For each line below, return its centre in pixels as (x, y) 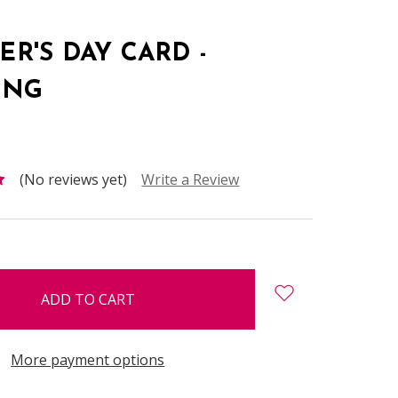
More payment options (88, 359)
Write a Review (191, 179)
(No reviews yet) (74, 179)
